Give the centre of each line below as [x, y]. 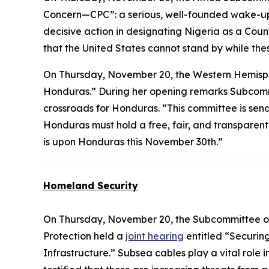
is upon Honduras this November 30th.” [133, 141]
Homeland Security [91, 185]
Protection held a [84, 236]
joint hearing [155, 236]
